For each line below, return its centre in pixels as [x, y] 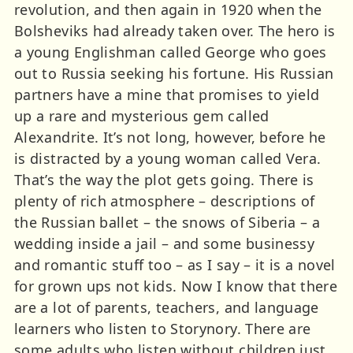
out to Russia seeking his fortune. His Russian [174, 73]
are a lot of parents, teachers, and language [167, 307]
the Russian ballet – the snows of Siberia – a [167, 222]
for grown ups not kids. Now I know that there [176, 286]
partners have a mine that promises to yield [167, 94]
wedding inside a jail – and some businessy [165, 243]
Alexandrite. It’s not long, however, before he [170, 137]
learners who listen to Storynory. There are [163, 328]
